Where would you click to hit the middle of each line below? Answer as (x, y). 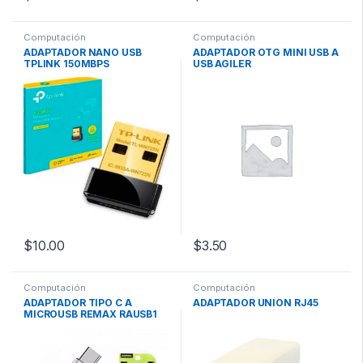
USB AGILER (222, 64)
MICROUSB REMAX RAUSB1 (91, 314)
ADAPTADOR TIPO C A (78, 302)
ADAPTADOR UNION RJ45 (256, 302)
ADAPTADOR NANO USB (83, 53)
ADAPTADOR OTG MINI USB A (266, 53)
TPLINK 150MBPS (67, 64)
